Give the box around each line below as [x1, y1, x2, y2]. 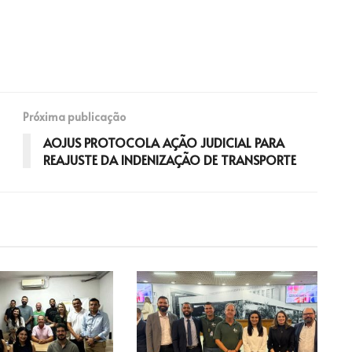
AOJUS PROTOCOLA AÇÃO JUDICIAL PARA [43, 134, 284, 152]
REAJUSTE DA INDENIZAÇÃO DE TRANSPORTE [43, 151, 296, 169]
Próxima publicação [23, 109, 126, 125]
